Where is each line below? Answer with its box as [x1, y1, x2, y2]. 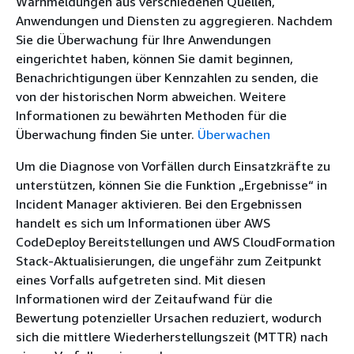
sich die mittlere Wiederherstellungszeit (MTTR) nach [16, 329, 328, 345]
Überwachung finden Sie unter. [16, 126, 198, 142]
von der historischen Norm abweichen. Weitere [16, 88, 286, 104]
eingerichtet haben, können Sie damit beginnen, [16, 51, 293, 66]
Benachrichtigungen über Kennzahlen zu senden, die [16, 70, 318, 85]
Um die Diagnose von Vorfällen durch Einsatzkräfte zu [16, 158, 330, 174]
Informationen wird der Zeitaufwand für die [16, 291, 273, 307]
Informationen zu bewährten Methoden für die [16, 107, 287, 123]
